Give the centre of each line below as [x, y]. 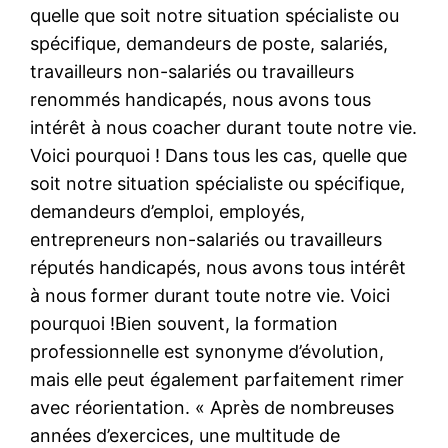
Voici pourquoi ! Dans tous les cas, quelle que [219, 155]
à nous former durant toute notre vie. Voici [210, 295]
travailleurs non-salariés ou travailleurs [192, 71]
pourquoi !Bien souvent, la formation [184, 323]
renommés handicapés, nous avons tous [201, 99]
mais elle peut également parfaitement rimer [217, 379]
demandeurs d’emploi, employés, [168, 211]
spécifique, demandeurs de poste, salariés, [209, 43]
